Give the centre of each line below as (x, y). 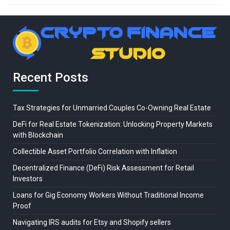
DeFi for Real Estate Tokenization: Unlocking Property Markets (113, 124)
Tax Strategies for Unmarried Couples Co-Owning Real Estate (112, 108)
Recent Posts (51, 78)
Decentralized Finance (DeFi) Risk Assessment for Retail (103, 168)
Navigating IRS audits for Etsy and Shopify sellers (92, 223)
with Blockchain (38, 135)
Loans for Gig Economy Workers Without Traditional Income (108, 195)
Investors (28, 179)
